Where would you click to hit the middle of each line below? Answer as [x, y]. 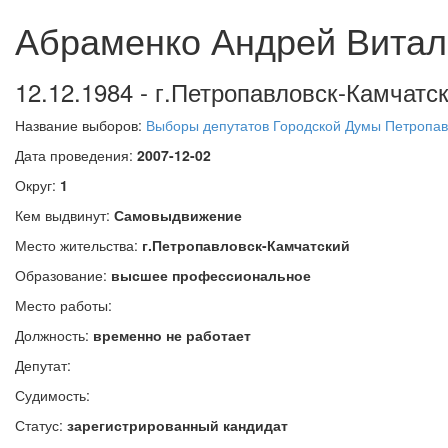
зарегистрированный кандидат [177, 425]
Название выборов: [80, 125]
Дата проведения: [76, 155]
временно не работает [172, 335]
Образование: [63, 275]
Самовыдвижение [178, 215]
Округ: [37, 185]
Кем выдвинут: [64, 215]
